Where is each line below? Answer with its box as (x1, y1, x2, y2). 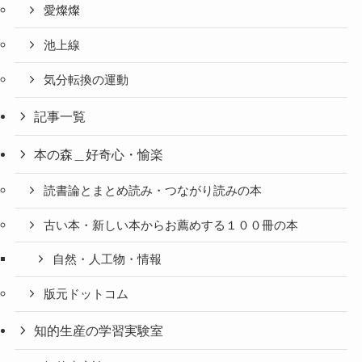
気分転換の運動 (44, 73, 129, 86)
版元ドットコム (44, 288, 129, 301)
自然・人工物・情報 (53, 253, 162, 267)
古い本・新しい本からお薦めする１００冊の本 (44, 218, 299, 232)
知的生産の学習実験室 (34, 323, 164, 339)
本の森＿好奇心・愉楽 (34, 146, 164, 162)
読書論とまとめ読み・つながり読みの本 (44, 183, 263, 197)
